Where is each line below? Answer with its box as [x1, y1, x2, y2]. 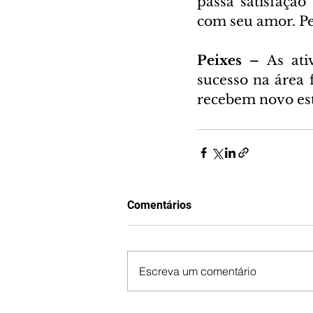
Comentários [127, 198, 191, 212]
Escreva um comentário [139, 263, 256, 278]
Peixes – [197, 52, 268, 68]
